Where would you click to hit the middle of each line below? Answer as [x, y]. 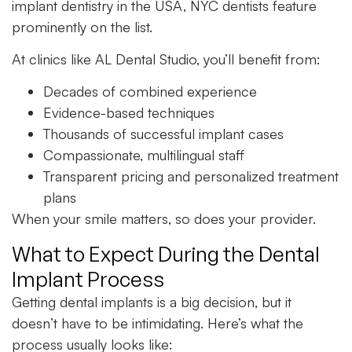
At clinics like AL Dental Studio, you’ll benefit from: [166, 59]
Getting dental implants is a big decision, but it [152, 301]
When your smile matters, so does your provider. [164, 219]
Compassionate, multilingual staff [144, 155]
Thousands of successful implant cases [163, 134]
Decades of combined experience [150, 92]
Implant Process [88, 279]
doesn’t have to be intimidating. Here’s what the [158, 323]
